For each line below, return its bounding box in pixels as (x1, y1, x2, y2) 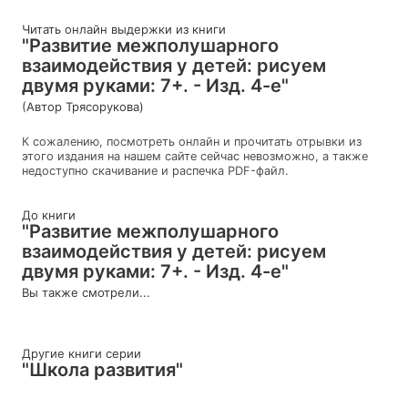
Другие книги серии (22, 345, 141, 361)
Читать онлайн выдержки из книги (22, 21, 226, 36)
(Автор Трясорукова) (22, 98, 144, 114)
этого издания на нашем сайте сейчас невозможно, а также (22, 148, 368, 163)
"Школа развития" (22, 358, 183, 381)
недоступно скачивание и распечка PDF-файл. (22, 163, 289, 178)
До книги (22, 207, 76, 222)
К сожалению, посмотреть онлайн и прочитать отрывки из (22, 134, 362, 148)
